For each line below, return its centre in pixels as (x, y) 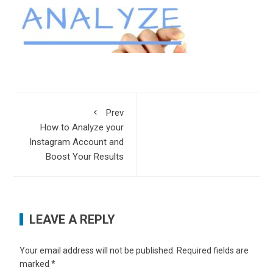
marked (36, 264)
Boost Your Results (85, 156)
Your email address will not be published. (97, 250)
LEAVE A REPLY (73, 219)
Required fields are (213, 250)
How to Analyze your (82, 127)
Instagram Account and (76, 142)
